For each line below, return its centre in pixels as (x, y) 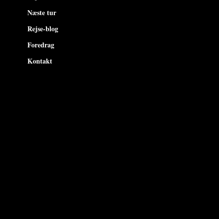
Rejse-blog (43, 29)
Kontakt (40, 61)
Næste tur (42, 12)
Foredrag (41, 45)
